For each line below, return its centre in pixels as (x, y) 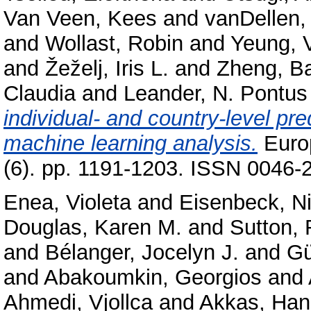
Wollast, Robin (114, 43)
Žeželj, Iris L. (107, 68)
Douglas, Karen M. (93, 227)
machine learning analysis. (131, 143)
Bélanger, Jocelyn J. (142, 252)
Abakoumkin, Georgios (153, 277)
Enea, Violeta (67, 202)
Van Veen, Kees (80, 18)
